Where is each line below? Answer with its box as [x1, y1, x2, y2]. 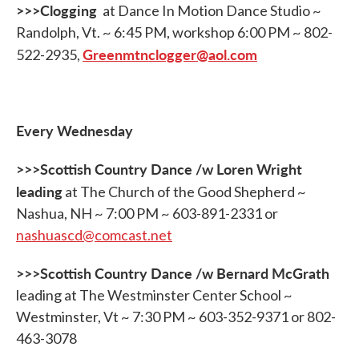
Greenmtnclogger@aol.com [83, 44, 257, 64]
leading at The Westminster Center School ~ [16, 286, 292, 304]
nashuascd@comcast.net [16, 226, 172, 244]
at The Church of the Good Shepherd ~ [63, 183, 306, 200]
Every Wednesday [16, 120, 133, 140]
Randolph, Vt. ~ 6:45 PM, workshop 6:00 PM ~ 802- [16, 23, 333, 41]
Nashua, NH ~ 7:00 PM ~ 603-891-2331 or [16, 204, 278, 222]
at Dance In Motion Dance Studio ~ [100, 2, 321, 19]
